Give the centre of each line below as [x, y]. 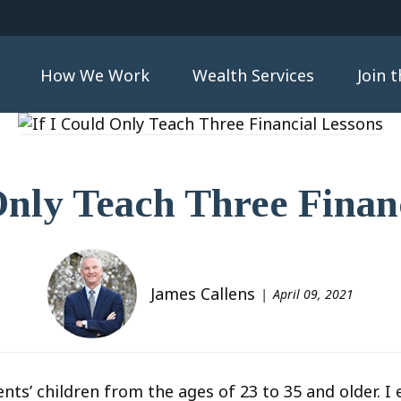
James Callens [203, 294]
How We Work [94, 76]
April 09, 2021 [313, 294]
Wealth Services [253, 76]
